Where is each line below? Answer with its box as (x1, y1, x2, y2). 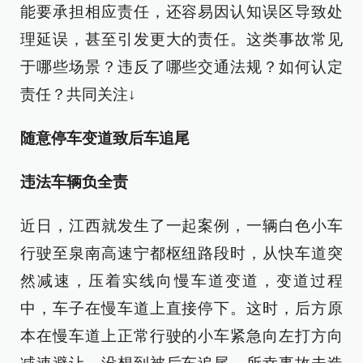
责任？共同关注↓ (20, 86, 136, 103)
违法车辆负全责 (20, 173, 128, 190)
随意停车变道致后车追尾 (20, 130, 190, 147)
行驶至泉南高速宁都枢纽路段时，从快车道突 (20, 245, 343, 262)
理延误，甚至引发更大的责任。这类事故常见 (20, 31, 343, 48)
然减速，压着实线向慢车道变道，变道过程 (20, 272, 343, 289)
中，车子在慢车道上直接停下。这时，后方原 (20, 300, 343, 317)
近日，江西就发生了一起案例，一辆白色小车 (20, 217, 343, 234)
